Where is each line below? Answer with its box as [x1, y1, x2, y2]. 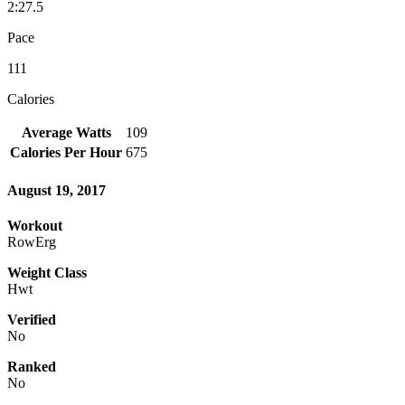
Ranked [7, 359, 56, 375]
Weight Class [7, 265, 87, 281]
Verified [7, 312, 56, 328]
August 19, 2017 [7, 183, 106, 199]
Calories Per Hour [10, 144, 122, 160]
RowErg [7, 234, 56, 250]
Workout [7, 218, 62, 234]
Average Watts [21, 124, 111, 140]
